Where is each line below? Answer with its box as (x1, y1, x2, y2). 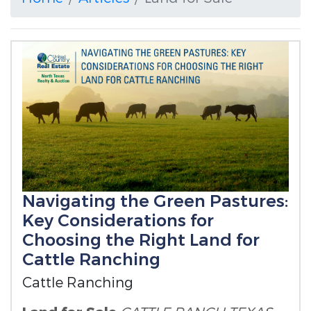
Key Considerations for (22, 210, 214, 232)
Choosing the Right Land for (22, 229, 260, 251)
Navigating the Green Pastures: (22, 190, 288, 212)
